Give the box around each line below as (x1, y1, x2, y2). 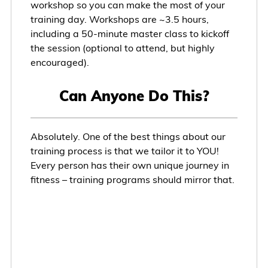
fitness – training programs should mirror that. (30, 173, 234, 185)
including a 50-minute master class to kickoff (30, 28, 229, 40)
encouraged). (30, 56, 89, 69)
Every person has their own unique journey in (30, 159, 229, 171)
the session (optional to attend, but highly (30, 42, 215, 54)
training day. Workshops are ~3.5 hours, (30, 13, 209, 26)
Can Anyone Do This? (59, 87, 209, 105)
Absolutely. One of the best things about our (30, 130, 226, 142)
